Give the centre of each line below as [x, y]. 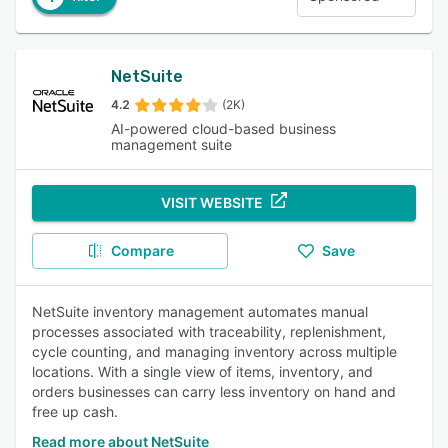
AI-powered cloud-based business [223, 128]
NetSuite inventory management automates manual [200, 311]
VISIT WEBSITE [212, 202]
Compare [142, 250]
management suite [171, 144]
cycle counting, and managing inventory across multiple [214, 351]
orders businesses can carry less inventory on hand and [214, 391]
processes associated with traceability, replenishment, [209, 331]
